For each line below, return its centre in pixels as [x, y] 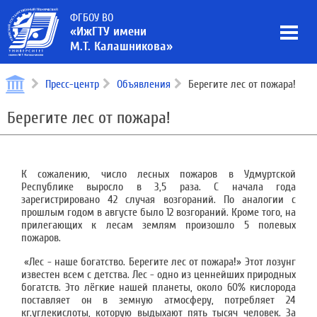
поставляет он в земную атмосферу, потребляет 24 [158, 300]
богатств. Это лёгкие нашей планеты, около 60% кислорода [158, 287]
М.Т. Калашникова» [121, 46]
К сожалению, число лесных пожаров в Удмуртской [158, 174]
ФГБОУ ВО [92, 18]
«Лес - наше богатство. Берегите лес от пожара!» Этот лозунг [158, 262]
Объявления [144, 84]
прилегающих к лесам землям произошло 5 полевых [158, 225]
